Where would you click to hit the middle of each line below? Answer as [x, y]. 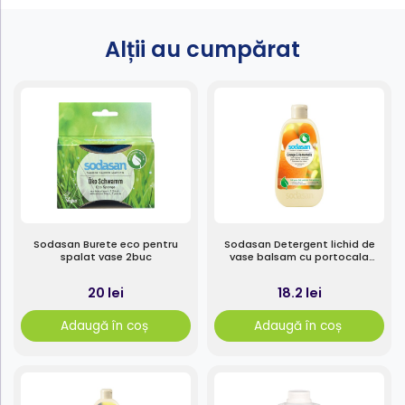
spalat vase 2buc [106, 257]
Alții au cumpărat [202, 50]
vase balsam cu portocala [299, 257]
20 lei [106, 293]
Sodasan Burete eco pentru [106, 245]
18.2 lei [299, 293]
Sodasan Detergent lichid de [299, 245]
